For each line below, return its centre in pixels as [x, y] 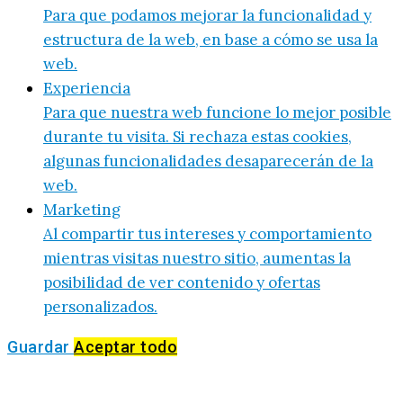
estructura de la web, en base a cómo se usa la [210, 40]
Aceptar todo [125, 347]
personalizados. [100, 307]
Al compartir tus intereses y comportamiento [207, 234]
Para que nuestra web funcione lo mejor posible [217, 113]
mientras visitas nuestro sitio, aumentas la [197, 259]
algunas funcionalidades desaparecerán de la [208, 161]
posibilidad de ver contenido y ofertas [182, 283]
